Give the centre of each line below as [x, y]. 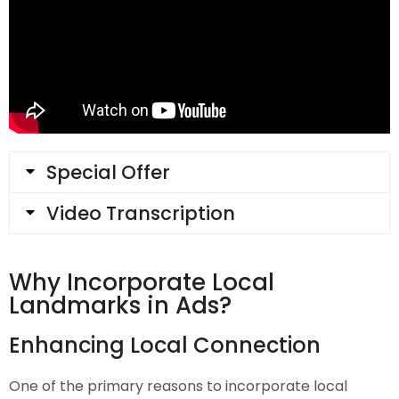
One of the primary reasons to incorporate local [178, 386]
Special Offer [108, 172]
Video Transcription [141, 213]
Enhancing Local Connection [165, 345]
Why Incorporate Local [142, 282]
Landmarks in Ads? [120, 305]
